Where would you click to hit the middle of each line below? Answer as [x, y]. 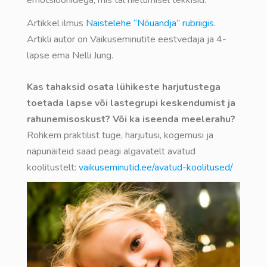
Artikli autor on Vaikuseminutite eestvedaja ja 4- [127, 40]
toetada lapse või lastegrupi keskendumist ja [131, 103]
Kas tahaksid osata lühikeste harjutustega [124, 87]
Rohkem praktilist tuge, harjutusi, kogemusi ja [120, 136]
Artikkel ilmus [56, 24]
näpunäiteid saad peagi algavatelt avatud [111, 152]
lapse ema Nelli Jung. [70, 56]
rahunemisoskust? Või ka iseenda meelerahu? [132, 119]
